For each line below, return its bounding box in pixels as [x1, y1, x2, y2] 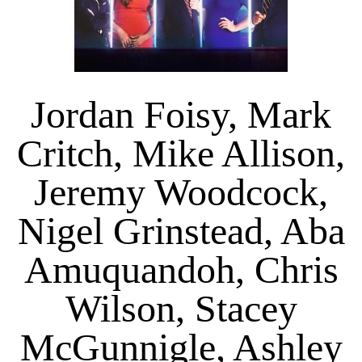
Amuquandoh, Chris [23, 247, 339, 291]
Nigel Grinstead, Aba [17, 208, 345, 252]
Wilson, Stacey [65, 286, 297, 330]
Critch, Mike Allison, [17, 131, 345, 175]
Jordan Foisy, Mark [31, 92, 331, 136]
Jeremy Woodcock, [34, 170, 328, 213]
